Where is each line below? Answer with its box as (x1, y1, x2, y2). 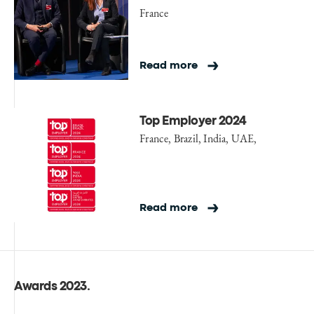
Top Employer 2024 (139, 116, 247, 128)
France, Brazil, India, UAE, (139, 131, 257, 146)
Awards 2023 (14, 282, 87, 293)
